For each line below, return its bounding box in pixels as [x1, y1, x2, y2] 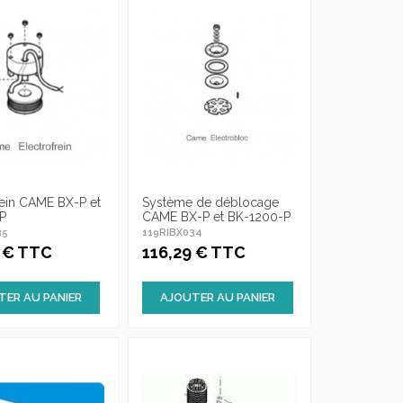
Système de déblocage [141, 195, 279, 210]
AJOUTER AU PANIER [159, 291, 275, 305]
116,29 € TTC [141, 243, 246, 263]
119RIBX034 [141, 226, 202, 238]
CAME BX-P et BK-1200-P [141, 210, 291, 224]
